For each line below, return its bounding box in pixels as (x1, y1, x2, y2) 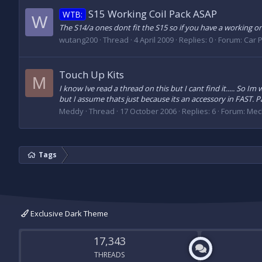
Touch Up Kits (59, 67, 124, 81)
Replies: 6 (182, 106, 216, 116)
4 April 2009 (134, 35, 174, 46)
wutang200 (59, 35, 98, 46)
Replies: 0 (179, 35, 213, 46)
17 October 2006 (120, 106, 177, 116)
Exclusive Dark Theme (29, 208, 108, 219)
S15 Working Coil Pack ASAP (88, 6, 217, 20)
